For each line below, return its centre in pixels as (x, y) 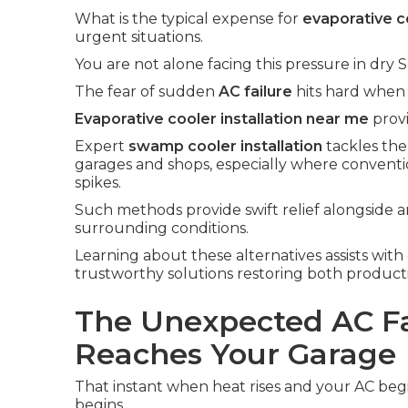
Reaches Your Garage (235, 354)
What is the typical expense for (189, 19)
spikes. (98, 183)
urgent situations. (139, 37)
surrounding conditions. (162, 228)
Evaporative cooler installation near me (222, 119)
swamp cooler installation (225, 146)
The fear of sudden (147, 92)
